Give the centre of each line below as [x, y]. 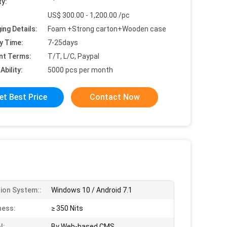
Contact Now [115, 97]
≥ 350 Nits [67, 208]
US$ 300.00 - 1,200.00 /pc [89, 15]
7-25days [63, 43]
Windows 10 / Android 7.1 [92, 190]
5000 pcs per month [80, 70]
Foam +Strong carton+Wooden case [107, 29]
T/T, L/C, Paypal [73, 56]
